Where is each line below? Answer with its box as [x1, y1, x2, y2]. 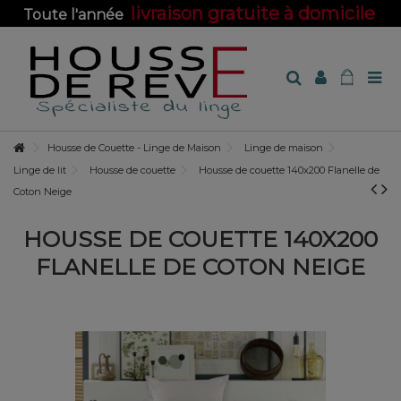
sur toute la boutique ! [119, 33, 282, 50]
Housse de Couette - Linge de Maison [47, 141, 221, 154]
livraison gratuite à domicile [130, 3, 375, 24]
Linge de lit [13, 164, 66, 176]
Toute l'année [22, 6, 131, 23]
